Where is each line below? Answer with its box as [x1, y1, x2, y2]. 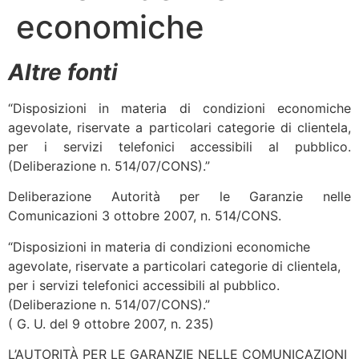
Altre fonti [8, 58, 118, 86]
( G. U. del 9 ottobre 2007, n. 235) [8, 315, 214, 332]
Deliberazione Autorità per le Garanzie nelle [8, 188, 351, 205]
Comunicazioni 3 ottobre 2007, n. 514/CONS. [8, 208, 281, 224]
